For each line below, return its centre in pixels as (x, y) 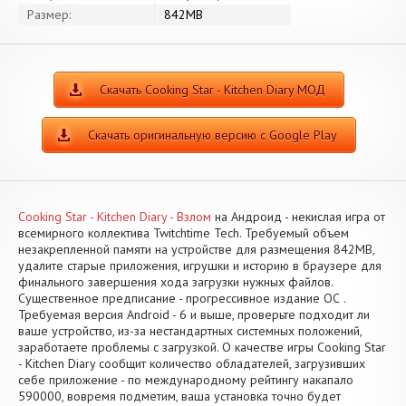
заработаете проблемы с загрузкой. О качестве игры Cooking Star (202, 347)
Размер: (49, 14)
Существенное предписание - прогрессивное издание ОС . (182, 298)
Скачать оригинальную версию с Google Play (212, 135)
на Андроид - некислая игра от (298, 217)
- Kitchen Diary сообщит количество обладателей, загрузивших (192, 363)
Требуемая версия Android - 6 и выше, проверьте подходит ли (194, 314)
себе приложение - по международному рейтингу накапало (186, 380)
